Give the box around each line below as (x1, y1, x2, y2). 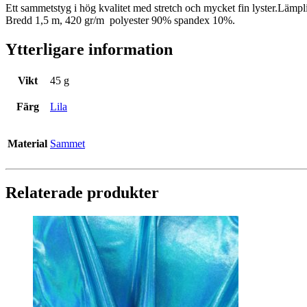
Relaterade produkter (5, 183, 159, 201)
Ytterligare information (5, 40, 173, 59)
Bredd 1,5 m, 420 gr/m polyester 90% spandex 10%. (5, 14, 235, 27)
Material (8, 137, 47, 149)
